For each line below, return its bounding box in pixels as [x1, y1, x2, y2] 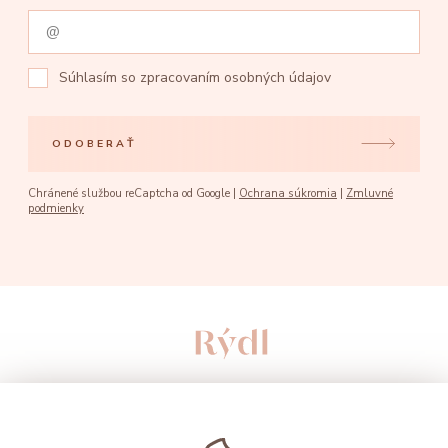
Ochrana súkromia [239, 185, 337, 201]
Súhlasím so [59, 67, 141, 87]
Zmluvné [346, 185, 393, 201]
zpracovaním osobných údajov [140, 67, 332, 87]
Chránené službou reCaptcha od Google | [28, 185, 239, 201]
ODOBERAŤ [52, 136, 138, 152]
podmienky [28, 200, 84, 216]
